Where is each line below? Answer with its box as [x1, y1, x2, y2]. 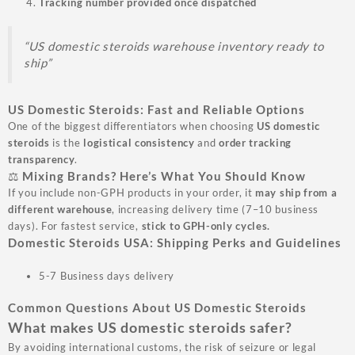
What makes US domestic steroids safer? [8, 319, 292, 337]
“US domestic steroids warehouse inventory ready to [24, 39, 325, 54]
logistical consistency [83, 136, 195, 149]
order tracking [219, 136, 292, 149]
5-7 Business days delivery [39, 269, 175, 282]
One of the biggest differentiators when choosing [8, 119, 258, 132]
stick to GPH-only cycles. [141, 219, 271, 232]
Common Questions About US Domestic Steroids [8, 300, 307, 315]
